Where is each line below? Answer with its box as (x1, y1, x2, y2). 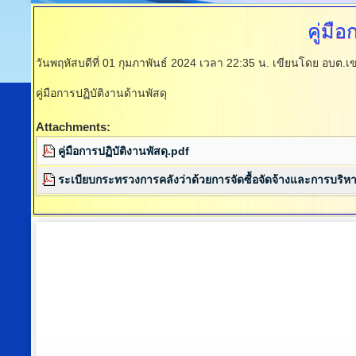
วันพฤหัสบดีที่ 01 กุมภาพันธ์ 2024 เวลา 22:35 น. (36, 56, 273, 69)
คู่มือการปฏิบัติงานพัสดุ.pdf (58, 145, 189, 157)
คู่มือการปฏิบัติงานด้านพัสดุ (36, 87, 167, 99)
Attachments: (36, 120, 110, 133)
